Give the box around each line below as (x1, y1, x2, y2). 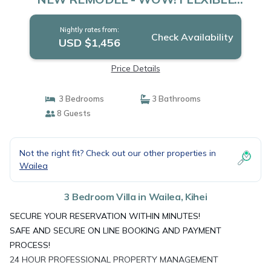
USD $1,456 (58, 36, 120, 50)
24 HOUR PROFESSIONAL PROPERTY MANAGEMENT (10, 254, 218, 265)
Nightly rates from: (59, 25, 119, 34)
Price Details (111, 63, 160, 74)
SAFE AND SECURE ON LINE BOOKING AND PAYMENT (10, 225, 221, 236)
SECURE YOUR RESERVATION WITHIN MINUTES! (10, 211, 200, 221)
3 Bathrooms (150, 94, 201, 103)
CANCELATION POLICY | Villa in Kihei (32, 4, 239, 19)
